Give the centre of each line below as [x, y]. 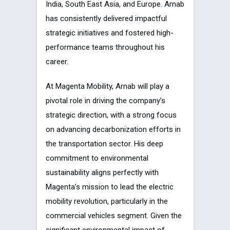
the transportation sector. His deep [104, 144]
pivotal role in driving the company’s [106, 101]
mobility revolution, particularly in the [107, 202]
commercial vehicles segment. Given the [114, 216]
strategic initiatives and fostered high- [110, 33]
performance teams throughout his [105, 47]
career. [57, 62]
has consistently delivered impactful [106, 19]
